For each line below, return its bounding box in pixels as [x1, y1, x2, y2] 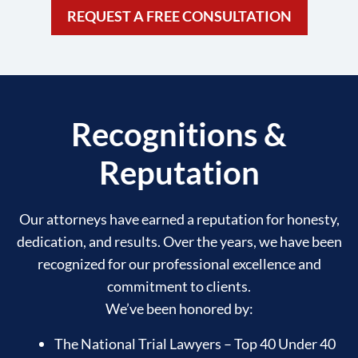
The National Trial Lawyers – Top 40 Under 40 [54, 334, 336, 352]
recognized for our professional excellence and [37, 254, 321, 272]
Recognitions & [71, 114, 287, 153]
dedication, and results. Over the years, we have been [16, 232, 342, 250]
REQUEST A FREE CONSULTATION [66, 6, 292, 25]
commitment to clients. [107, 276, 251, 295]
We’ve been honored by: [105, 299, 253, 317]
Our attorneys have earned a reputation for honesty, [18, 209, 340, 228]
